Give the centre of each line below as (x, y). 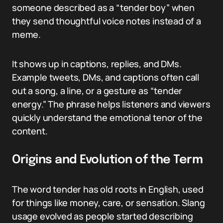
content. (30, 131)
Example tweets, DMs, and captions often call (106, 77)
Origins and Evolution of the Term (108, 160)
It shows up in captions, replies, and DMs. (97, 64)
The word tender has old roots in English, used (108, 189)
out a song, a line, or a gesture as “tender (97, 91)
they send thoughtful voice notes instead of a (107, 21)
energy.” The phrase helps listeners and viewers (111, 104)
